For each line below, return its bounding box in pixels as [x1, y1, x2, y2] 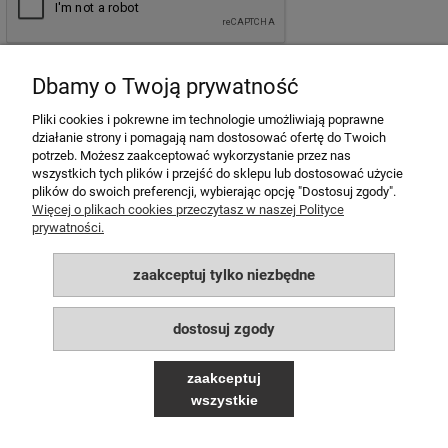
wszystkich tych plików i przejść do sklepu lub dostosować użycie [32, 166, 403, 181]
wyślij [370, 64, 409, 83]
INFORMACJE [173, 286, 272, 306]
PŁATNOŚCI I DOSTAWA [132, 243, 312, 263]
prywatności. [32, 220, 104, 235]
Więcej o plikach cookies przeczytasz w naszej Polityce [32, 202, 344, 217]
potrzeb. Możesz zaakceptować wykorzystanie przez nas [32, 148, 351, 163]
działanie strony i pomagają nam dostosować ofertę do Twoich [32, 130, 386, 145]
